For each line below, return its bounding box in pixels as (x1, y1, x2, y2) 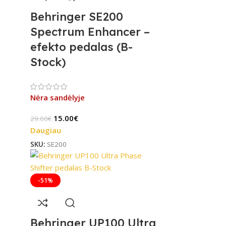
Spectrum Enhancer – (30, 24, 150, 39)
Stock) (30, 54, 66, 69)
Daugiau (30, 125, 61, 135)
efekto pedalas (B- (30, 39, 133, 54)
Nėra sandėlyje (30, 92, 85, 102)
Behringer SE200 (30, 9, 123, 24)
